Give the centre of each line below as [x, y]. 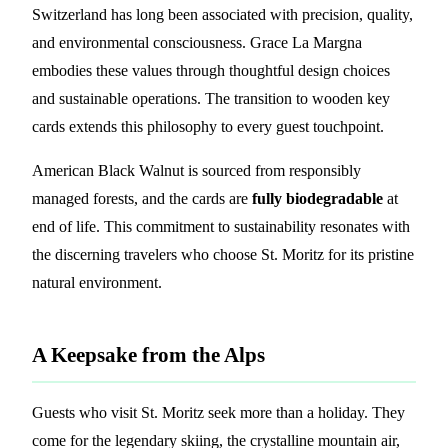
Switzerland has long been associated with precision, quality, [222, 14]
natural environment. [97, 282]
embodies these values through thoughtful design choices [211, 70]
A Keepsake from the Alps [148, 354]
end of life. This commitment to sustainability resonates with [221, 226]
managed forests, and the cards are [142, 198]
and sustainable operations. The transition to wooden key [211, 98]
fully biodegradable [317, 198]
